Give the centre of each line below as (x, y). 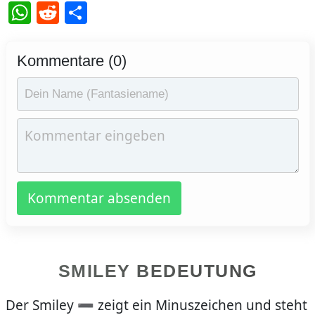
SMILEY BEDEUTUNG (157, 271)
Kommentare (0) (71, 61)
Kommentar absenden (99, 199)
